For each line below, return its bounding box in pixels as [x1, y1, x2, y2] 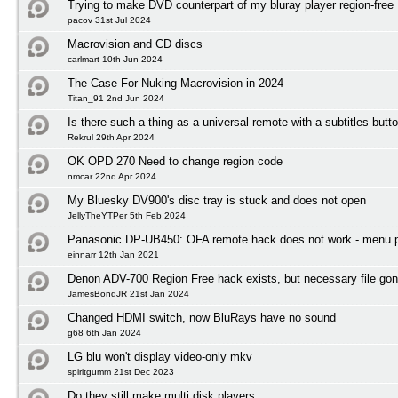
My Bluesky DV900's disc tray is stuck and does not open [68, 194, 366, 207]
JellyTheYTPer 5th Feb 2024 [68, 211, 186, 220]
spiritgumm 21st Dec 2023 [68, 367, 174, 377]
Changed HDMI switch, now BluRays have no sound [68, 311, 336, 324]
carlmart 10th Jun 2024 [68, 54, 163, 64]
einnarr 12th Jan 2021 [68, 250, 159, 259]
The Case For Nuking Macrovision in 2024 [68, 76, 283, 90]
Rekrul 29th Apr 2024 [68, 132, 155, 142]
